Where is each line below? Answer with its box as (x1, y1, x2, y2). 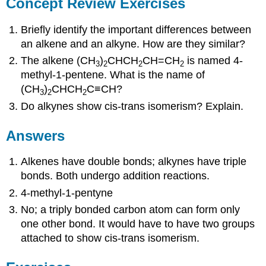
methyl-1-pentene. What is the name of (21, 69, 205, 81)
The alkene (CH (21, 55, 96, 67)
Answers (6, 127, 65, 144)
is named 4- (184, 55, 243, 67)
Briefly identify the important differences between (21, 24, 252, 36)
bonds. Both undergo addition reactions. (21, 170, 210, 182)
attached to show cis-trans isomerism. (21, 232, 200, 245)
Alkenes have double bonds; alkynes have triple (21, 156, 247, 168)
